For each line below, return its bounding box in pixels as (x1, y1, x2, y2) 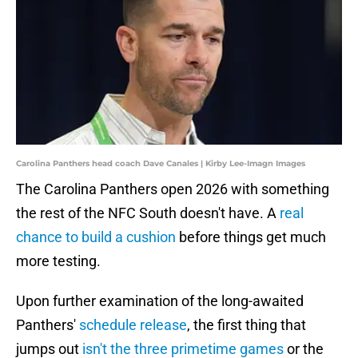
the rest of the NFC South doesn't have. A (16, 205, 280, 222)
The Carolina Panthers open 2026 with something (16, 181, 329, 198)
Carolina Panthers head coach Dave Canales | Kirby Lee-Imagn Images (16, 158, 305, 169)
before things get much (176, 229, 326, 246)
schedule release (79, 316, 187, 334)
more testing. (16, 253, 101, 270)
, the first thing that (187, 316, 306, 334)
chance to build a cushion (16, 229, 176, 246)
